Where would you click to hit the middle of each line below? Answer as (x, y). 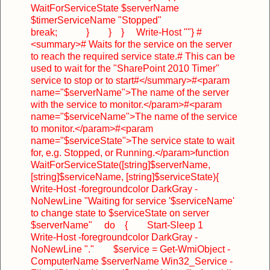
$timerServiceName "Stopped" (96, 20)
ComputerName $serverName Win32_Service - (132, 261)
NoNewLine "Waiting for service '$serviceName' (133, 201)
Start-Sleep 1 (165, 225)
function (212, 152)
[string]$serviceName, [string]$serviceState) (123, 177)
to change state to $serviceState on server (120, 213)
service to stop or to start (82, 80)
